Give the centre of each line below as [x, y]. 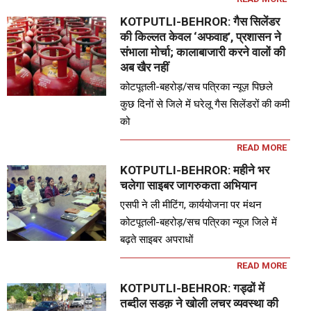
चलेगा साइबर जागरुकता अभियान [189, 185]
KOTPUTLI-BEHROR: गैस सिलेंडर [200, 21]
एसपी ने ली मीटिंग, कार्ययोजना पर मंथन [191, 204]
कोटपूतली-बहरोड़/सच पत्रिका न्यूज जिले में [199, 222]
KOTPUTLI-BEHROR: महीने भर [195, 170]
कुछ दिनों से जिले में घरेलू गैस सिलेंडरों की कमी [205, 104]
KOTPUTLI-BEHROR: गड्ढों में [193, 288]
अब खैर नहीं [145, 67]
